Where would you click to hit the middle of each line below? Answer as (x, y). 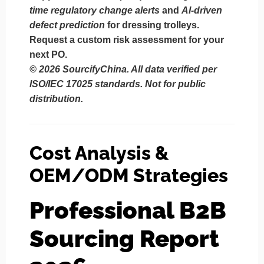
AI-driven (202, 11)
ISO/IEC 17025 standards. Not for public (118, 84)
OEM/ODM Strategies (129, 176)
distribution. (56, 99)
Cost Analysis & (99, 153)
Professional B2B (128, 210)
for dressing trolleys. (152, 25)
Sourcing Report (124, 239)
